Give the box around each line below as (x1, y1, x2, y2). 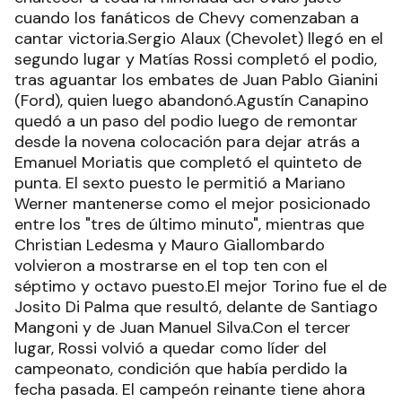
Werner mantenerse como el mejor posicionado (14, 193, 371, 215)
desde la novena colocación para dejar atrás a (14, 131, 360, 153)
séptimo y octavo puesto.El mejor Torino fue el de (14, 275, 387, 298)
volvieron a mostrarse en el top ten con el (14, 255, 328, 277)
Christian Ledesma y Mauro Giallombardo (14, 234, 325, 257)
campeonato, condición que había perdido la (14, 358, 347, 380)
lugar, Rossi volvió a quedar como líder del (14, 337, 327, 360)
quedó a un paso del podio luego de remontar (14, 110, 358, 133)
